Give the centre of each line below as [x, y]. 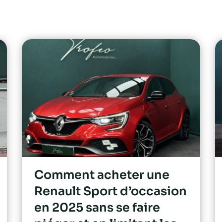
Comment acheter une [102, 175]
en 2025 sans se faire [97, 207]
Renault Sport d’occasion [111, 191]
